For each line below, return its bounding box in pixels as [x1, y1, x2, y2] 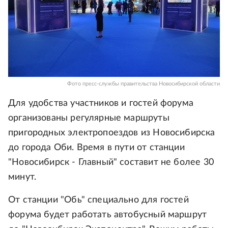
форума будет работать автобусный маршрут [8, 210, 207, 220]
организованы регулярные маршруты [8, 113, 169, 123]
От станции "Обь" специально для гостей [8, 195, 189, 205]
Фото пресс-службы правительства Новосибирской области [67, 81, 220, 87]
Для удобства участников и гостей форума [8, 99, 194, 108]
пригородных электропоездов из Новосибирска [8, 128, 215, 138]
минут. [8, 173, 37, 182]
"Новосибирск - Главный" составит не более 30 [8, 158, 214, 167]
